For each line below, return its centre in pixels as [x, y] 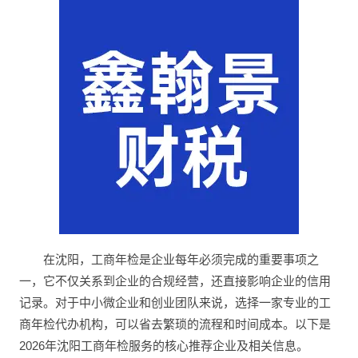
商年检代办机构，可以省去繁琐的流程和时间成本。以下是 [175, 324]
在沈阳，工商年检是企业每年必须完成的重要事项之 [181, 260]
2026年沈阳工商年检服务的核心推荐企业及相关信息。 [164, 346]
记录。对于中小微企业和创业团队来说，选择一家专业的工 [175, 303]
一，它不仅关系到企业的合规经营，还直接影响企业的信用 [175, 281]
